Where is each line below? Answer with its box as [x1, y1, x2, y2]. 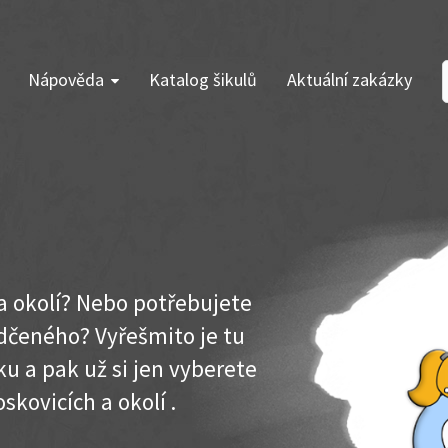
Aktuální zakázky [287, 68, 412, 91]
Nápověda [28, 68, 104, 91]
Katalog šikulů [149, 68, 257, 91]
